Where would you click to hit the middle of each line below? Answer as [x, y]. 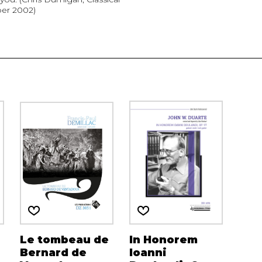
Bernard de [53, 252]
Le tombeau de [64, 239]
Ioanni [148, 252]
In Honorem [163, 239]
